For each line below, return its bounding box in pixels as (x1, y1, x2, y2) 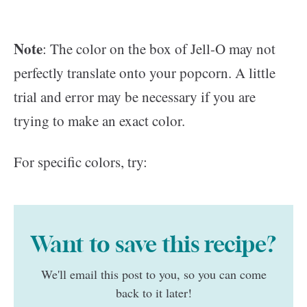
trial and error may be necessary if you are (14, 87, 256, 106)
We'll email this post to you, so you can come (40, 266, 267, 282)
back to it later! (115, 284, 192, 301)
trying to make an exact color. (14, 111, 185, 130)
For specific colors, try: (14, 152, 147, 171)
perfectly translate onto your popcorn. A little (14, 63, 275, 82)
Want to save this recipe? (31, 234, 276, 256)
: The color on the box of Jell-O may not (42, 39, 275, 58)
